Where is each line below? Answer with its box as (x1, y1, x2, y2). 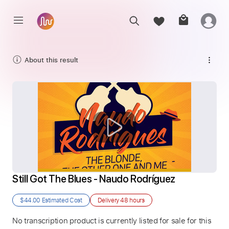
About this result (25, 55, 78, 64)
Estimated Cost (40, 196, 82, 204)
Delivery (97, 196, 121, 204)
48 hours (120, 196, 145, 204)
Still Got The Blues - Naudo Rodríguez (12, 173, 175, 185)
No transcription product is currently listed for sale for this (12, 215, 212, 225)
